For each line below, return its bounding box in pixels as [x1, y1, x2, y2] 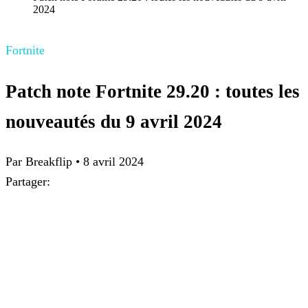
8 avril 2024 [83, 155, 144, 169]
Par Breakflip [5, 155, 76, 169]
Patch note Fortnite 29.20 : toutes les [5, 80, 300, 102]
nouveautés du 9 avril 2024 [5, 111, 222, 132]
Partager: [5, 175, 50, 189]
